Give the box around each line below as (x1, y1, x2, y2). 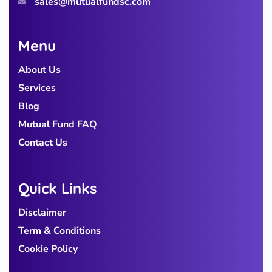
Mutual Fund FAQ (18, 118, 97, 132)
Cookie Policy (18, 242, 78, 256)
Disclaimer (18, 206, 66, 220)
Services (18, 81, 56, 95)
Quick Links (18, 179, 97, 198)
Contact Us (18, 136, 67, 150)
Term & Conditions (18, 224, 101, 238)
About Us (18, 63, 61, 77)
